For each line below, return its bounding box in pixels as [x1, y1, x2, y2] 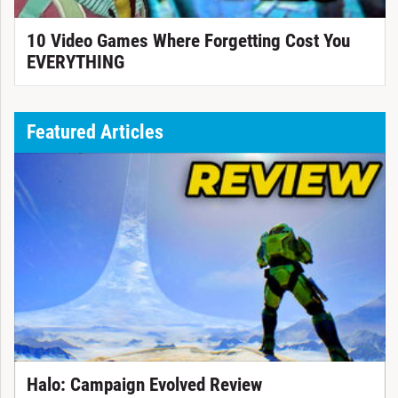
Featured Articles [26, 120, 163, 144]
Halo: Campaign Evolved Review [26, 374, 262, 396]
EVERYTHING [26, 51, 124, 73]
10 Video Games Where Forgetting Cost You [26, 29, 350, 52]
